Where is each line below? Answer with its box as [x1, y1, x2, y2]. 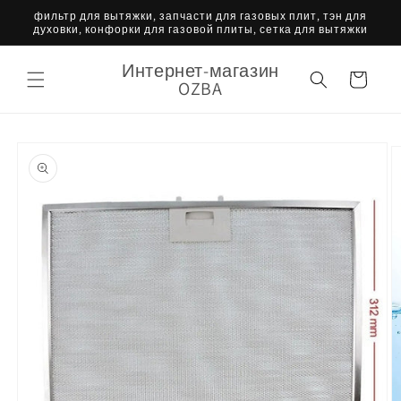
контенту [22, 27, 85, 45]
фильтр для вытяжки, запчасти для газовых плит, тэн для [34, 9, 367, 22]
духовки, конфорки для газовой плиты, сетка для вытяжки [33, 22, 368, 36]
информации [10, 149, 98, 166]
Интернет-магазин [122, 58, 279, 82]
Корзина [330, 70, 384, 86]
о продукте [10, 165, 86, 183]
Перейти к [10, 132, 80, 150]
